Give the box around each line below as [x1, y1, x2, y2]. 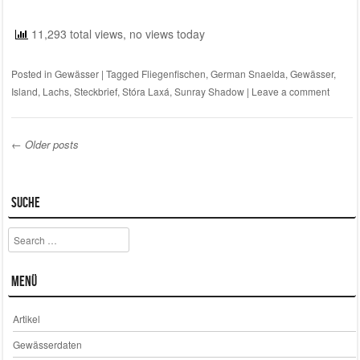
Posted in [10, 66, 55, 80]
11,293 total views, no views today [27, 25, 205, 42]
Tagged [105, 66, 141, 80]
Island [10, 84, 38, 98]
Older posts [21, 136, 79, 152]
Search [7, 228, 39, 243]
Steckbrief [73, 84, 117, 98]
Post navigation [10, 163, 162, 195]
